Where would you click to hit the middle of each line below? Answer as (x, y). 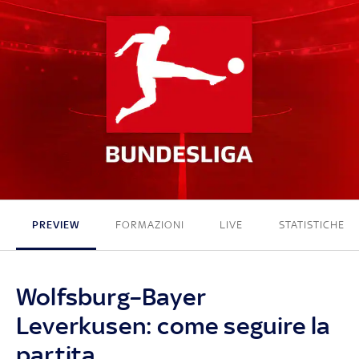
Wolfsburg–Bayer (111, 296)
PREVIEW (56, 224)
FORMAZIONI (150, 224)
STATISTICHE (311, 224)
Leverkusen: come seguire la (173, 325)
